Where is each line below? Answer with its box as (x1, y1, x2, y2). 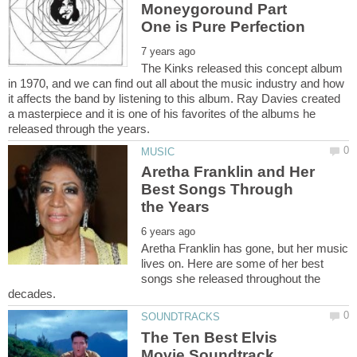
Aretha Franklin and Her (141, 163, 316, 181)
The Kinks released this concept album (141, 61, 343, 75)
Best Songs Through (141, 181, 294, 198)
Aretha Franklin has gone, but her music (141, 241, 349, 256)
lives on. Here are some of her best (141, 257, 324, 271)
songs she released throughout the (141, 272, 321, 286)
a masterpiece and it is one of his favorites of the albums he (8, 106, 316, 120)
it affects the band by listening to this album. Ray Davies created (8, 91, 340, 105)
